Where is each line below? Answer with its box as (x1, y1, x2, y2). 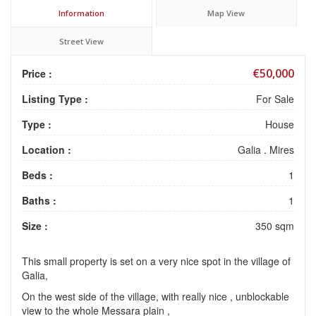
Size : (22, 218, 48, 233)
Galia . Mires (238, 142, 294, 157)
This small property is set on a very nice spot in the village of (22, 253, 291, 268)
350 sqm (255, 218, 294, 233)
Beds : (22, 167, 53, 182)
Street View (59, 35, 104, 47)
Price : (22, 66, 52, 80)
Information (58, 7, 104, 18)
